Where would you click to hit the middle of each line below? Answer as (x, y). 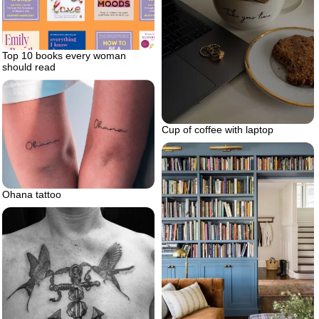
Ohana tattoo (32, 195)
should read (29, 67)
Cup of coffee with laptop (218, 129)
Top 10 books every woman (64, 56)
